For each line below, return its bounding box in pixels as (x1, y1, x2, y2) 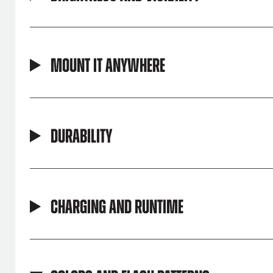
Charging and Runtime (50, 198, 183, 218)
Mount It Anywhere (50, 57, 165, 77)
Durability (50, 127, 112, 147)
